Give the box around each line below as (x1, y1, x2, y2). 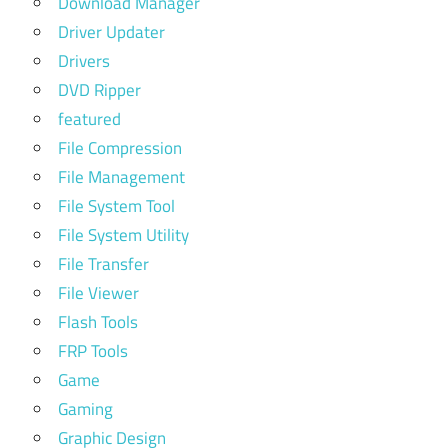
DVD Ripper (58, 77, 141, 104)
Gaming (58, 396, 113, 423)
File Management (58, 164, 185, 191)
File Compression (58, 135, 182, 162)
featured (58, 106, 121, 133)
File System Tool (58, 193, 175, 220)
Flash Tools (58, 309, 138, 336)
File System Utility (58, 222, 189, 249)
